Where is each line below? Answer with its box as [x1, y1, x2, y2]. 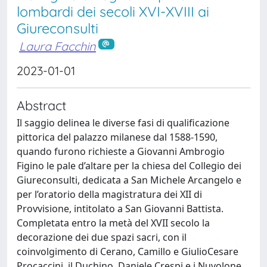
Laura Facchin [19, 39, 96, 54]
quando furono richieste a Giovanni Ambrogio [17, 144, 225, 158]
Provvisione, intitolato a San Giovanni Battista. [17, 201, 223, 215]
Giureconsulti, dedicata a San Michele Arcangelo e [17, 173, 241, 187]
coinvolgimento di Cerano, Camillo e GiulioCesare [17, 244, 238, 258]
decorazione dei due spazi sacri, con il [17, 230, 187, 244]
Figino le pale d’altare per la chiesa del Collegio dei [17, 159, 241, 172]
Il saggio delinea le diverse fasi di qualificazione [17, 116, 229, 129]
